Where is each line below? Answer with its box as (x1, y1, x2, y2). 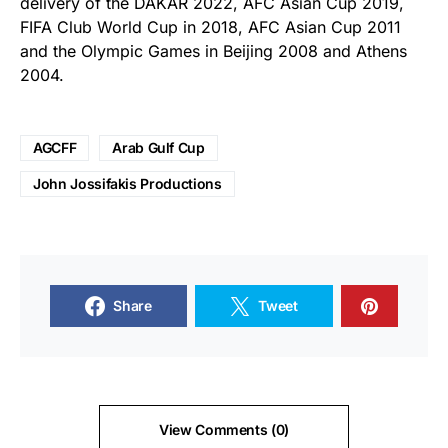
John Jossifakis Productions (33, 175, 222, 192)
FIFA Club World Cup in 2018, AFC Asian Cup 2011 (20, 17, 401, 37)
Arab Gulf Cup (112, 139, 205, 156)
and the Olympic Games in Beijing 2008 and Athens (20, 41, 407, 61)
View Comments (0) (158, 421, 290, 438)
